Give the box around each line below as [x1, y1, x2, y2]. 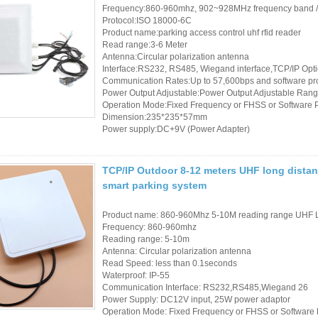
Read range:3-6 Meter [102, 39, 187, 50]
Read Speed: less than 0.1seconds [102, 258, 237, 268]
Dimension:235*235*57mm [102, 111, 207, 122]
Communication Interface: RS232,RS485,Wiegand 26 [102, 282, 308, 292]
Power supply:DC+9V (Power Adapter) [102, 124, 250, 134]
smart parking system [102, 179, 207, 191]
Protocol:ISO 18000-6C [102, 15, 192, 26]
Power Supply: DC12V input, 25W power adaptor [102, 294, 290, 305]
